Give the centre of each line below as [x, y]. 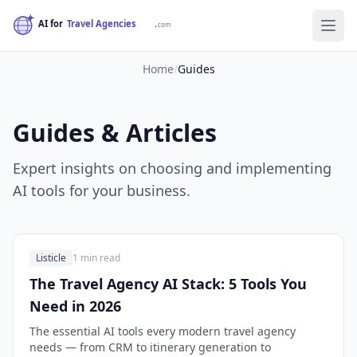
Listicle [51, 258]
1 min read [96, 258]
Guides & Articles [115, 133]
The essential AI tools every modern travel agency [163, 331]
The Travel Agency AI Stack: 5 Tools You [168, 284]
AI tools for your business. [102, 190]
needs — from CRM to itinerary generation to [150, 347]
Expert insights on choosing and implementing [172, 168]
